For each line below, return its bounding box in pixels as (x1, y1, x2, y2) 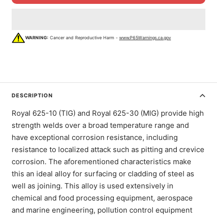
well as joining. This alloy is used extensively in (12, 181, 173, 190)
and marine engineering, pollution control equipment (12, 205, 192, 215)
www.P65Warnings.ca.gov (119, 35, 171, 41)
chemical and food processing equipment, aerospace (12, 193, 193, 202)
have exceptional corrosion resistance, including (12, 132, 178, 142)
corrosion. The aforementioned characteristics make (12, 156, 191, 166)
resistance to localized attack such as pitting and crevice (12, 144, 204, 154)
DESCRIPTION (12, 92, 53, 99)
